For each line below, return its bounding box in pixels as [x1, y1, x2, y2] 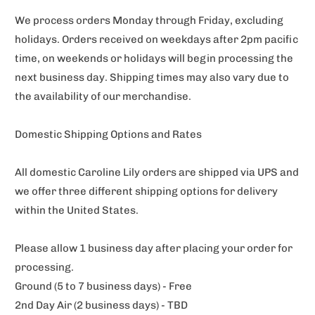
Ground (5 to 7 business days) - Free [15, 280, 193, 293]
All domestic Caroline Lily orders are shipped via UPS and [15, 166, 300, 179]
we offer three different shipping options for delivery [15, 185, 278, 198]
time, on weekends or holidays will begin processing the [15, 52, 294, 65]
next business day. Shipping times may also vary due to [15, 71, 290, 84]
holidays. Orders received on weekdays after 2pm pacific [15, 33, 299, 46]
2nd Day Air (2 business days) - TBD [15, 299, 188, 312]
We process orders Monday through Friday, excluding [15, 14, 284, 27]
